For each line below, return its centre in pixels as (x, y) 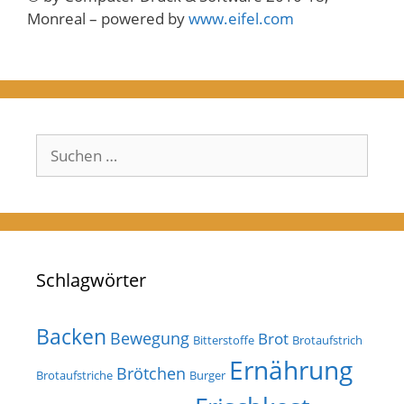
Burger (207, 375)
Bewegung (150, 338)
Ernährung (291, 370)
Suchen (61, 144)
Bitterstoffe (224, 340)
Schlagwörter (91, 280)
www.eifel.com (241, 19)
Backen (71, 336)
